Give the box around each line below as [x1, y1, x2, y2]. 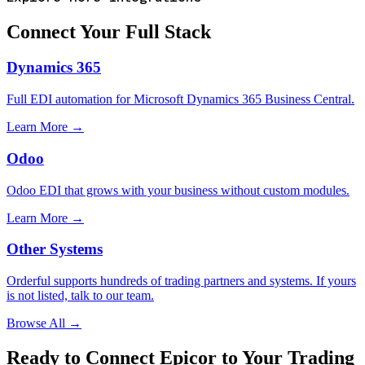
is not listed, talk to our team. [7, 288, 154, 302]
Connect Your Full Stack [7, 20, 211, 42]
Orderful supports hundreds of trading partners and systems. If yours [7, 274, 356, 288]
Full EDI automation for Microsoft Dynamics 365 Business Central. [7, 92, 354, 107]
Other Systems [7, 240, 103, 258]
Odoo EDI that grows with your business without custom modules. [7, 182, 350, 197]
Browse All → [7, 316, 81, 330]
